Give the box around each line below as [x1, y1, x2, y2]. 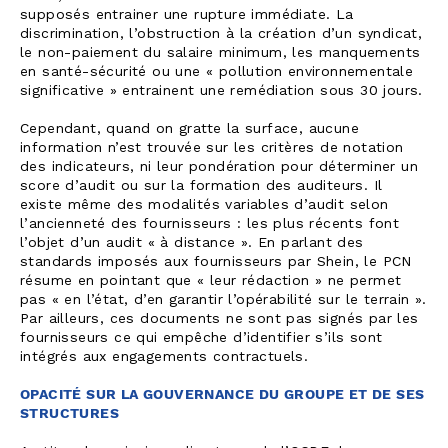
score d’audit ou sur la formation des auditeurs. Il [20, 177, 383, 195]
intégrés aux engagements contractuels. [20, 348, 309, 366]
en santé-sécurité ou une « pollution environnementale [20, 63, 414, 81]
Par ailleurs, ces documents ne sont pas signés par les [20, 310, 419, 328]
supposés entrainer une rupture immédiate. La [20, 6, 354, 24]
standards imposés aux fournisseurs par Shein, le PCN [20, 253, 412, 271]
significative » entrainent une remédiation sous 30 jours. [20, 82, 423, 100]
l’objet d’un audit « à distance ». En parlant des [20, 234, 364, 252]
